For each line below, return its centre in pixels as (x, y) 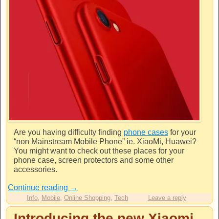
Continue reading (39, 187)
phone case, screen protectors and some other (94, 160)
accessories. (35, 169)
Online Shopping (87, 197)
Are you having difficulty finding (69, 132)
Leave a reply (167, 197)
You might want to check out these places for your (99, 151)
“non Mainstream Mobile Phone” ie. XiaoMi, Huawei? (105, 141)
